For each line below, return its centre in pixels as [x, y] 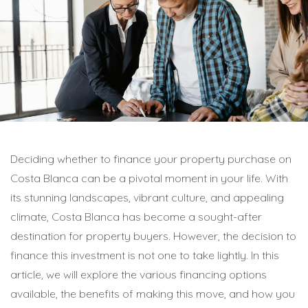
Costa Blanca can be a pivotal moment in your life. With [149, 178]
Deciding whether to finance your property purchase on [151, 159]
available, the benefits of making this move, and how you [153, 294]
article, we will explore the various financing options [139, 274]
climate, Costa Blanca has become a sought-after [136, 217]
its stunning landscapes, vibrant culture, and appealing [147, 197]
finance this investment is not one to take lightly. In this [145, 255]
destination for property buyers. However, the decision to [153, 236]
